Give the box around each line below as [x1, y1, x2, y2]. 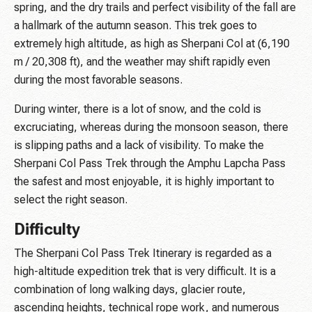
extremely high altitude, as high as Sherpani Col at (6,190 [14, 37, 290, 51]
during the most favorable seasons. [14, 73, 182, 87]
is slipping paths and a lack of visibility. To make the [14, 139, 264, 153]
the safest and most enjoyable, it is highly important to [14, 175, 274, 189]
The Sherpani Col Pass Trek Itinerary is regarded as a [14, 247, 272, 260]
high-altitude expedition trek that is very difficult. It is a [14, 265, 276, 279]
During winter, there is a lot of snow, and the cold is [14, 102, 261, 116]
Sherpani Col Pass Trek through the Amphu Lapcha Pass [14, 157, 286, 171]
